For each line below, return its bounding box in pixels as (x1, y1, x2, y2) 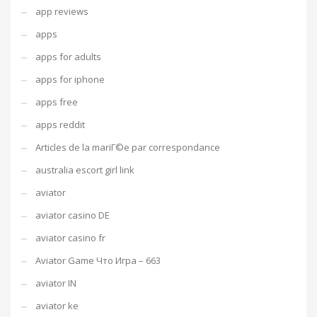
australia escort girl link (35, 163, 134, 176)
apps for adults (35, 50, 101, 63)
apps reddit (35, 118, 85, 131)
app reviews (35, 5, 88, 18)
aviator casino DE (35, 209, 110, 221)
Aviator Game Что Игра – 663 (35, 254, 161, 267)
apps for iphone (35, 73, 105, 86)
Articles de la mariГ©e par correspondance (35, 141, 220, 154)
